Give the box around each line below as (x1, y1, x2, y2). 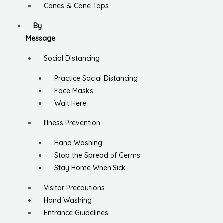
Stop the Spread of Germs (54, 151, 140, 160)
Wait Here (54, 99, 86, 108)
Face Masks (54, 86, 93, 96)
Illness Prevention (44, 118, 100, 128)
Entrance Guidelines (44, 208, 108, 218)
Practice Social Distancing (54, 74, 138, 83)
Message (26, 34, 55, 43)
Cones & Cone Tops (44, 1, 109, 11)
